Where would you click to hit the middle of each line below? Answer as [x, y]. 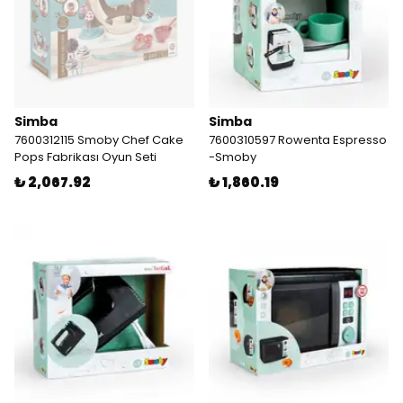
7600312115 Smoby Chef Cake [99, 140]
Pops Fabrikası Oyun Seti [85, 157]
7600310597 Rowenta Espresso [298, 140]
